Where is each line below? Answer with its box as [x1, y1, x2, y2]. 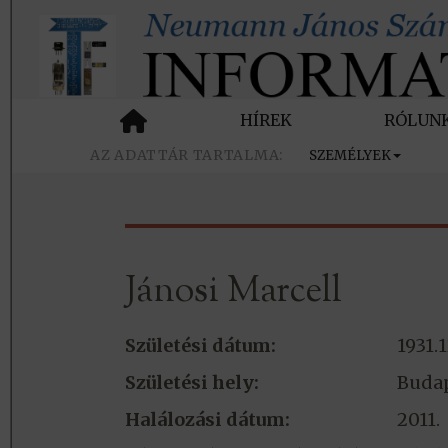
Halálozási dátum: [124, 408, 290, 432]
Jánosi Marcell [124, 266, 342, 319]
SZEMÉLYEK [309, 147, 391, 165]
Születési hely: [124, 371, 259, 395]
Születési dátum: [124, 334, 276, 358]
